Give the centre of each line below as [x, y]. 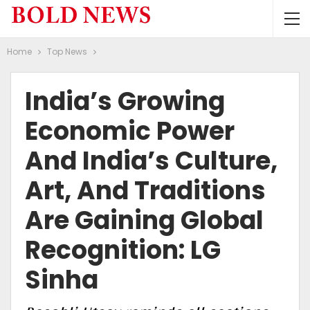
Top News [67, 52]
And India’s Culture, [151, 161]
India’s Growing [125, 101]
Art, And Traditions [145, 191]
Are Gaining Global [144, 220]
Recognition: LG [123, 250]
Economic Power [130, 131]
